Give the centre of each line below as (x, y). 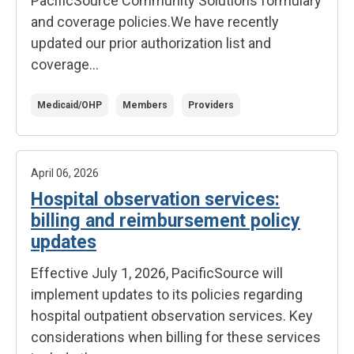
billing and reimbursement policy (166, 221)
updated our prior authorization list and (151, 43)
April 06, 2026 (65, 173)
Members (145, 105)
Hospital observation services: (155, 200)
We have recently (225, 22)
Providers (211, 105)
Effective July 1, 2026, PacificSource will (157, 273)
